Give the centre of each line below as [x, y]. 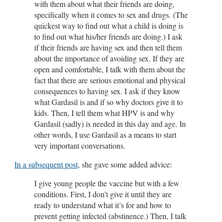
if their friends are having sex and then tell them [108, 47]
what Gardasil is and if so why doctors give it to [109, 102]
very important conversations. [80, 145]
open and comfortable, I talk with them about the [110, 69]
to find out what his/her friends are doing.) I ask [108, 36]
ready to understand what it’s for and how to [103, 205]
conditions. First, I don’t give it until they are [103, 194]
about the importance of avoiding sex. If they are [109, 58]
